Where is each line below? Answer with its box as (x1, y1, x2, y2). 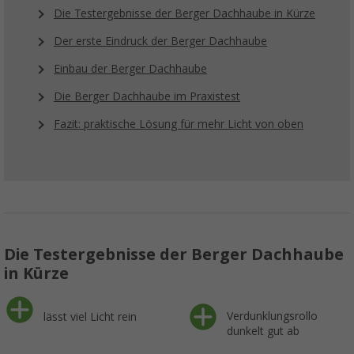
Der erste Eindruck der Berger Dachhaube (54, 35, 267, 48)
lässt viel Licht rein (43, 311, 137, 324)
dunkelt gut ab (226, 325, 299, 338)
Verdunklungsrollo (226, 310, 318, 323)
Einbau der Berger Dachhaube (54, 62, 207, 76)
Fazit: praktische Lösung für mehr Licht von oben (54, 118, 303, 131)
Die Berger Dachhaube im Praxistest (54, 90, 240, 104)
